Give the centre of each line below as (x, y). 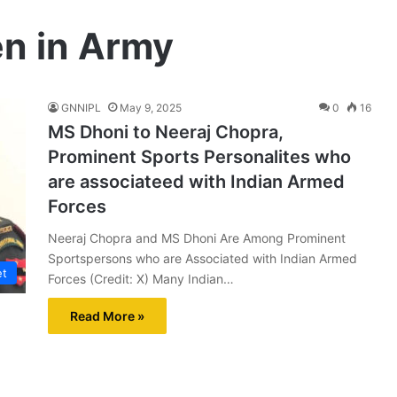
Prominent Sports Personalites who (199, 157)
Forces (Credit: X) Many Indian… (141, 279)
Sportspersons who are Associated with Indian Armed (202, 258)
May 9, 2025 (151, 108)
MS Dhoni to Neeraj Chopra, (166, 132)
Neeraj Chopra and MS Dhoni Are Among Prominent (197, 238)
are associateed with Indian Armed (196, 182)
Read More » (107, 316)
